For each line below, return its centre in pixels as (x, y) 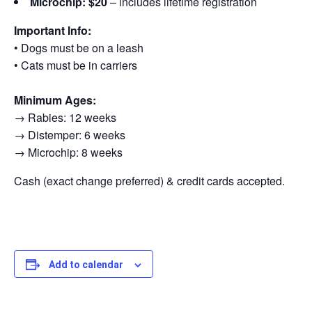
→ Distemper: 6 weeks (70, 134)
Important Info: (53, 30)
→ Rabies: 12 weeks (65, 117)
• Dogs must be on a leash (79, 47)
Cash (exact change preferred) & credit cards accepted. (151, 180)
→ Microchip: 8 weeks (68, 152)
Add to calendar (86, 264)
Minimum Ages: (55, 100)
